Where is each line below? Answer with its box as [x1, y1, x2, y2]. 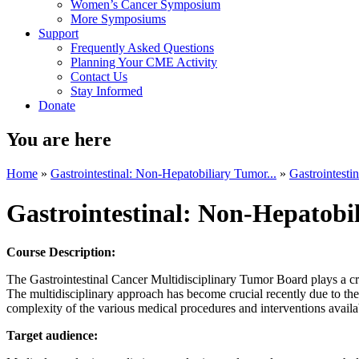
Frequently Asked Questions [71, 41, 214, 55]
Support [38, 26, 79, 41]
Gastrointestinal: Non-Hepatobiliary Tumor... [50, 167, 276, 181]
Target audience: [6, 329, 101, 342]
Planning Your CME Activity [71, 55, 217, 70]
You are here [6, 129, 111, 151]
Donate [38, 99, 75, 113]
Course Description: [6, 245, 115, 259]
